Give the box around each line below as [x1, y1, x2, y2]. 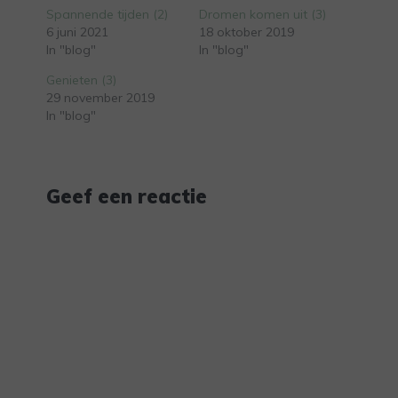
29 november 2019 [46, 90, 155, 106]
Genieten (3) [46, 72, 116, 88]
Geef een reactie [46, 184, 207, 210]
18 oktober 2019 [199, 24, 294, 40]
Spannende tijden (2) [46, 6, 168, 22]
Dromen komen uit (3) [199, 6, 326, 22]
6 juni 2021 [46, 24, 108, 40]
